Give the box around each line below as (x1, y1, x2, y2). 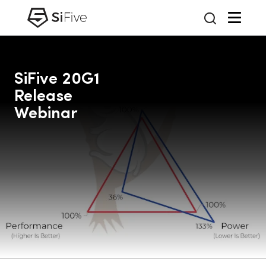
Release (14, 88, 72, 105)
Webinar (14, 106, 78, 122)
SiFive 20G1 (14, 71, 100, 88)
